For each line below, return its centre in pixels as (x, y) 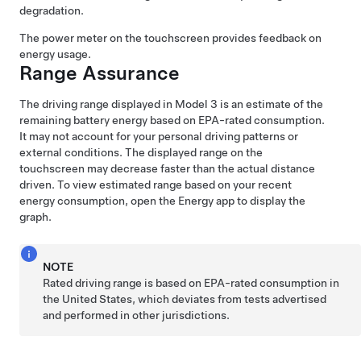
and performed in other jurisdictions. (137, 315)
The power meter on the (82, 38)
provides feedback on (266, 38)
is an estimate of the (270, 104)
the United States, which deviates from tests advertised (185, 299)
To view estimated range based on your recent (174, 185)
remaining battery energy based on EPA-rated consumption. (172, 120)
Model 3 (196, 104)
